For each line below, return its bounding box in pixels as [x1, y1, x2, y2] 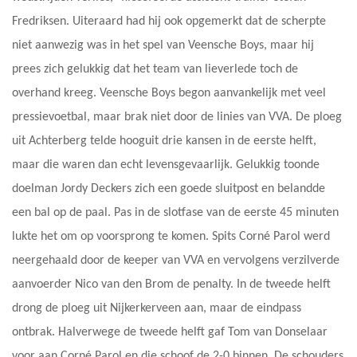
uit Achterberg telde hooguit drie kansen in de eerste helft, [12, 135, 316, 148]
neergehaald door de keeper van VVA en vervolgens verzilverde [12, 254, 339, 268]
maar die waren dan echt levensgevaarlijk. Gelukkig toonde [12, 159, 320, 172]
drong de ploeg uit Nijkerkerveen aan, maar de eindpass [12, 302, 301, 316]
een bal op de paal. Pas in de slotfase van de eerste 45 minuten [12, 206, 339, 220]
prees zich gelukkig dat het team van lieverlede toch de [12, 63, 298, 76]
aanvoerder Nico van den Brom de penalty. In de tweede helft [12, 278, 331, 292]
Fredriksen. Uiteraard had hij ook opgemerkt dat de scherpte [12, 15, 326, 29]
